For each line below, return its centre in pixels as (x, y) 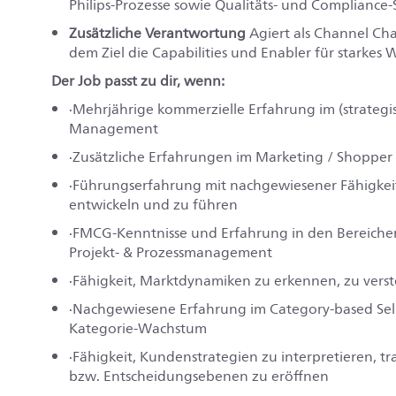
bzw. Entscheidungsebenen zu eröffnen (199, 376)
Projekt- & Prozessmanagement (171, 252)
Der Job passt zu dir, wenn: (138, 81)
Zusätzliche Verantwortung (159, 33)
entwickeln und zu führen (153, 205)
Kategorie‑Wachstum (138, 328)
